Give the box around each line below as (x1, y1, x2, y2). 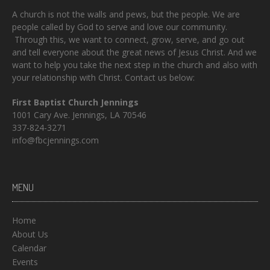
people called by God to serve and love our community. (12, 20, 227, 33)
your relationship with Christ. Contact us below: (12, 71, 195, 83)
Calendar (12, 242, 46, 254)
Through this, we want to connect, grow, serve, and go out (12, 33, 245, 45)
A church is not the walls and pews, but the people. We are (12, 8, 240, 20)
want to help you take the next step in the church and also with (12, 58, 257, 71)
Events (12, 256, 38, 268)
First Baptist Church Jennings (12, 96, 139, 108)
